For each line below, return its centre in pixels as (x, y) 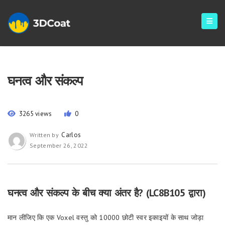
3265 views (35, 114)
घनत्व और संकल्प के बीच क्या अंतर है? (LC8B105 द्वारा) (106, 193)
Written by (45, 135)
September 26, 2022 (59, 145)
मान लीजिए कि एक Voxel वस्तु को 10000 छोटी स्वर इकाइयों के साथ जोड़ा (106, 217)
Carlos (71, 135)
